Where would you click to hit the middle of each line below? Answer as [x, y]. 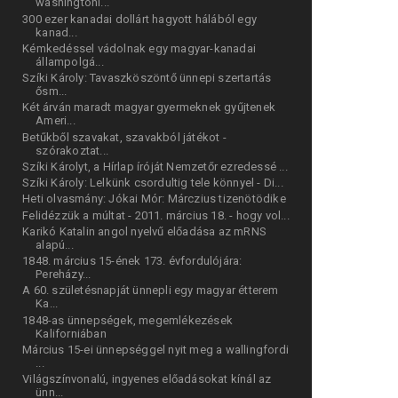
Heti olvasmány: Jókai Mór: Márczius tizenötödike [154, 199]
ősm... [52, 92]
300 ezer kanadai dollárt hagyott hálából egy [139, 19]
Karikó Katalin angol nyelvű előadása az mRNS [144, 231]
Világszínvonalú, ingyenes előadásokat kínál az [147, 379]
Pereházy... [64, 275]
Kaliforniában [71, 333]
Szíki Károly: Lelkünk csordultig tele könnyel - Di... [153, 183]
